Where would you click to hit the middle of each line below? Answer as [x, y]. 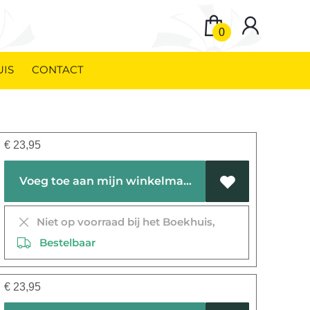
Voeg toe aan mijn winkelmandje [188, 181]
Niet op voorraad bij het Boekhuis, [124, 222]
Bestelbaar [64, 243]
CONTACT [58, 70]
